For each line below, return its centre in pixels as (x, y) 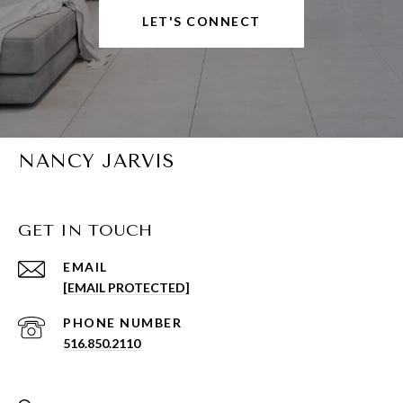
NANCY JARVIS (96, 161)
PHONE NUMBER (122, 323)
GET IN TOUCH (85, 231)
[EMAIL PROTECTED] (126, 288)
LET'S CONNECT (201, 22)
